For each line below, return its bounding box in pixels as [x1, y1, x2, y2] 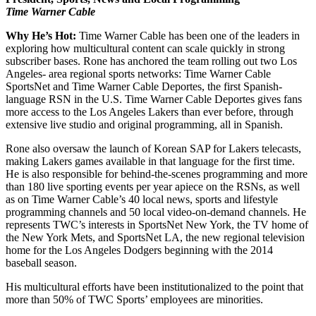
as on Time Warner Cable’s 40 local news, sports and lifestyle [6, 193, 278, 205]
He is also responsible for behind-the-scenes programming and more [6, 167, 308, 180]
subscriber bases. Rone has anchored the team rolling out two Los [6, 54, 297, 67]
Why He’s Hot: [6, 29, 76, 42]
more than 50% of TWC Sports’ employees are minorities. [6, 293, 263, 305]
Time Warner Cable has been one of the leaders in [76, 29, 300, 42]
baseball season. [6, 256, 77, 269]
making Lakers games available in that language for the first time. [6, 154, 295, 167]
